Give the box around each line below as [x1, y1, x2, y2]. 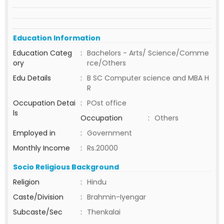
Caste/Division [13, 192, 63, 202]
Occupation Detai [13, 98, 75, 108]
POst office [87, 98, 126, 108]
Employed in [13, 128, 55, 138]
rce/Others [87, 58, 126, 68]
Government [87, 128, 132, 138]
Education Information [13, 33, 100, 43]
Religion [13, 177, 39, 187]
